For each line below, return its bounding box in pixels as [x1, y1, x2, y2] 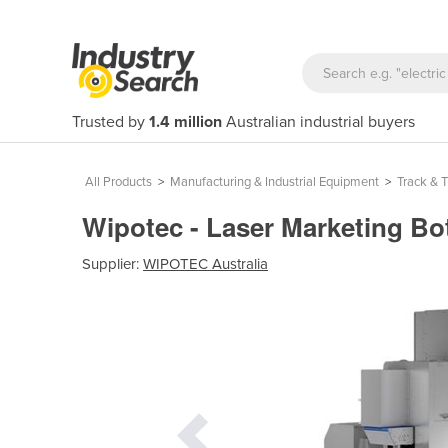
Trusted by [72, 112, 149, 132]
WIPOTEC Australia [143, 254, 268, 273]
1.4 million [149, 112, 222, 132]
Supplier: [82, 254, 143, 273]
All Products [85, 174, 152, 190]
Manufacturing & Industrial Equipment [170, 174, 379, 190]
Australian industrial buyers [222, 112, 415, 132]
